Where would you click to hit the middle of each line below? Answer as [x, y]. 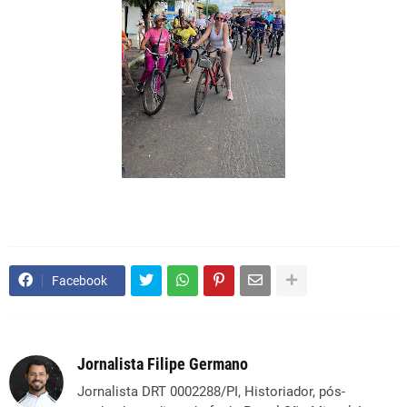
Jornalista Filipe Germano [163, 363]
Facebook [79, 280]
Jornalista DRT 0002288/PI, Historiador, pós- [211, 391]
